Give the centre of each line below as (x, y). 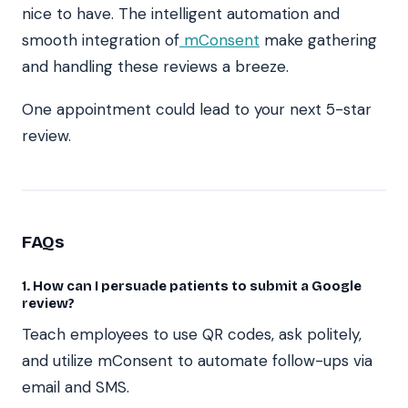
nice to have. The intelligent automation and (181, 13)
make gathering (318, 40)
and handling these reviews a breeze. (155, 66)
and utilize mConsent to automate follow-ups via (197, 360)
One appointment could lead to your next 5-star (197, 109)
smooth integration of (101, 40)
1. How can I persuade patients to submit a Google (192, 286)
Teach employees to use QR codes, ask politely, (192, 334)
